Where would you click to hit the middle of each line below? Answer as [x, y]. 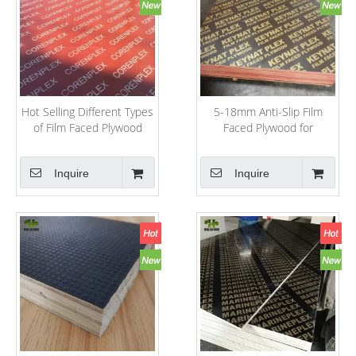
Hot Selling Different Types [87, 112]
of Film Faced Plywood [87, 128]
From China [87, 143]
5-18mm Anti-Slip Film [268, 112]
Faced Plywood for [268, 128]
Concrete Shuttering [268, 143]
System [268, 159]
